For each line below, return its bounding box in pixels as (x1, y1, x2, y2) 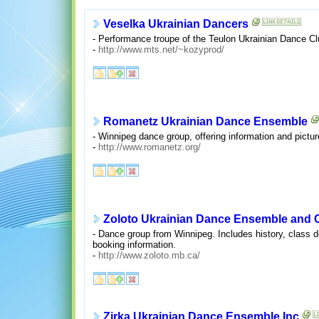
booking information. (92, 239, 176, 250)
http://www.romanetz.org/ (98, 141, 201, 152)
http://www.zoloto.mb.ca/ (98, 249, 200, 261)
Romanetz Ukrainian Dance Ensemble (103, 115, 308, 128)
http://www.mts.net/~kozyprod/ (98, 43, 224, 55)
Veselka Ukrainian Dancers (103, 18, 249, 31)
